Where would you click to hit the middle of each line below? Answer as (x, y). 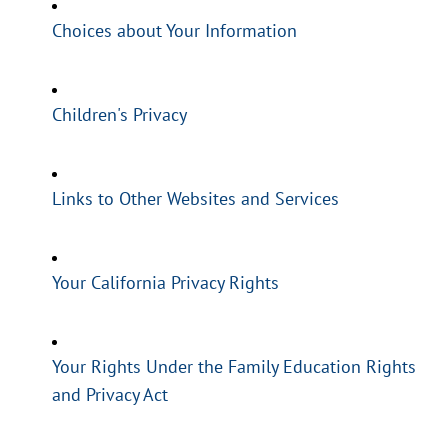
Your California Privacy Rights (165, 283)
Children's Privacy (119, 115)
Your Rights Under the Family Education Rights (234, 367)
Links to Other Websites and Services (195, 199)
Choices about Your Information (174, 31)
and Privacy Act (110, 395)
